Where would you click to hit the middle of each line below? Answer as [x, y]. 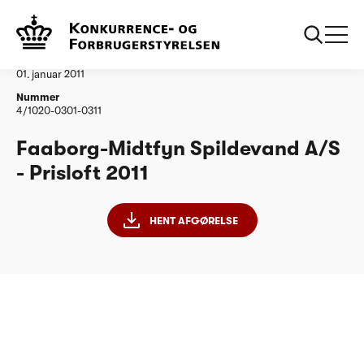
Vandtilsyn [80, 20]
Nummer [38, 97]
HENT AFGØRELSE [193, 220]
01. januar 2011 [50, 74]
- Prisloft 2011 [82, 172]
